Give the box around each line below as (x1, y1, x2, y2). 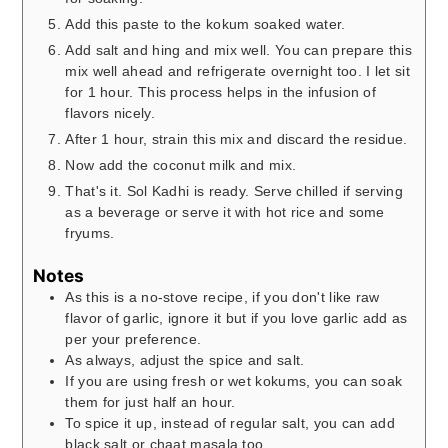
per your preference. (65, 330, 202, 347)
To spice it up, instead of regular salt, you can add (65, 414, 395, 431)
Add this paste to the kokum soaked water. (65, 16, 346, 33)
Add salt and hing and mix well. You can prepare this (65, 42, 412, 59)
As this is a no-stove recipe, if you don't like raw (65, 288, 380, 305)
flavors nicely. (65, 105, 155, 122)
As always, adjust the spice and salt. (65, 351, 305, 368)
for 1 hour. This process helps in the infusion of (65, 84, 377, 101)
